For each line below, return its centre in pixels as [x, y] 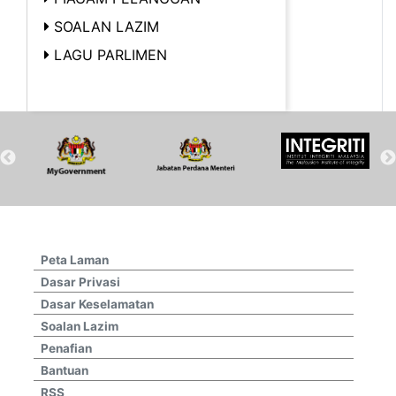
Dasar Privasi [80, 282]
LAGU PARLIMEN [110, 54]
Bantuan [65, 370]
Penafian [66, 348]
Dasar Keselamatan [97, 304]
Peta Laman [75, 259]
